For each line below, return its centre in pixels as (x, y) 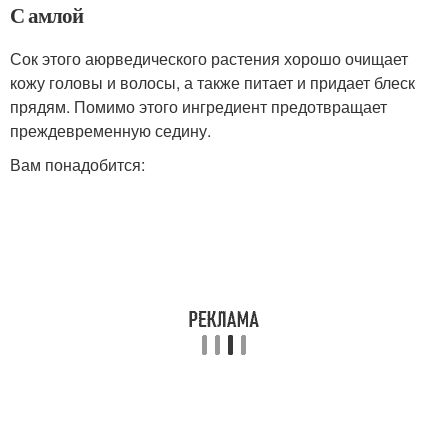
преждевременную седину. (110, 130)
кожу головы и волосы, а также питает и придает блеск (212, 82)
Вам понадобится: (77, 164)
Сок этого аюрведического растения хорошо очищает (209, 58)
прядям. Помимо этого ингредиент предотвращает (198, 106)
